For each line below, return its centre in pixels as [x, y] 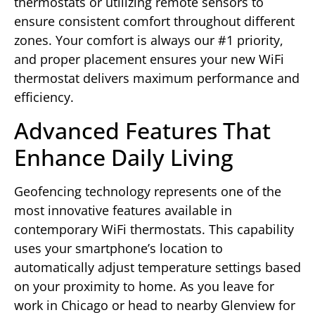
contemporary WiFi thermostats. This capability [154, 229]
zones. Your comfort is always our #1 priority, [149, 40]
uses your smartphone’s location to [118, 248]
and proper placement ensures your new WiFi [149, 59]
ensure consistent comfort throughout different [154, 21]
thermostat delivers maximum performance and [157, 78]
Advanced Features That [142, 130]
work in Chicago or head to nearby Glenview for [155, 305]
